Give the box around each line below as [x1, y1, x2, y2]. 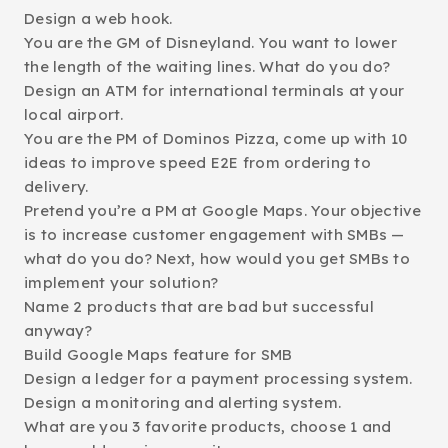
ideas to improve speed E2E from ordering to [24, 153, 371, 172]
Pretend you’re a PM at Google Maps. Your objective [24, 201, 422, 220]
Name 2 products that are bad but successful [24, 297, 374, 316]
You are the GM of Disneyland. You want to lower [24, 33, 397, 52]
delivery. [24, 177, 89, 196]
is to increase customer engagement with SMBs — [24, 225, 405, 244]
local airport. [24, 105, 124, 124]
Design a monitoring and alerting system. [24, 393, 341, 412]
